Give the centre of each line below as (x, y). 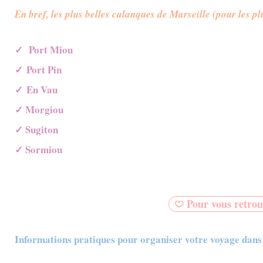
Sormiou (44, 150)
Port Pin (44, 70)
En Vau (42, 90)
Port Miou (51, 50)
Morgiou (44, 110)
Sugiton (42, 130)
